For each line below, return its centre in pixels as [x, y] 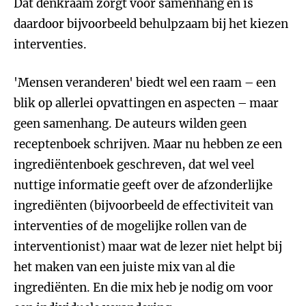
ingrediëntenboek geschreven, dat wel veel [134, 165]
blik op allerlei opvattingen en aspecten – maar [146, 103]
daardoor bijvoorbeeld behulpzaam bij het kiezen [151, 24]
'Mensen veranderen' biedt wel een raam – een [145, 83]
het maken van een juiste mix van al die [124, 267]
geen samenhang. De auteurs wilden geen [130, 124]
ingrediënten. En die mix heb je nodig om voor [143, 288]
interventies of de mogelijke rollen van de [130, 226]
